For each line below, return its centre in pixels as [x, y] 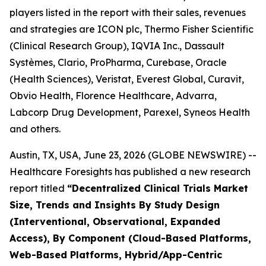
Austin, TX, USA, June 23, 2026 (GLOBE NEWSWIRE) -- [133, 155]
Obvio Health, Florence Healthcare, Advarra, [113, 96]
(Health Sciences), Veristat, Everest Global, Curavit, [127, 79]
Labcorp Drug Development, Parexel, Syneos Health [130, 112]
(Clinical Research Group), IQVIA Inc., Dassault [117, 46]
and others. [35, 129]
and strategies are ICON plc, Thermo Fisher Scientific [132, 29]
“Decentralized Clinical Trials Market [158, 188]
